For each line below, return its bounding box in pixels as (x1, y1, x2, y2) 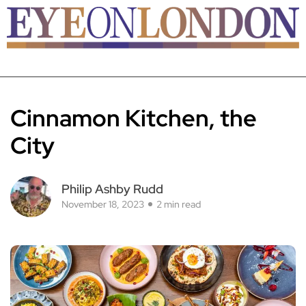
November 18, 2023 (61, 198, 144, 210)
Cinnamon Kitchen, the (10, 102, 257, 133)
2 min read (156, 198, 201, 210)
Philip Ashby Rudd (61, 181, 163, 197)
